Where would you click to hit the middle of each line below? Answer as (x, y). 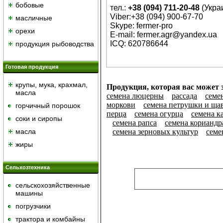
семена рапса (135, 123)
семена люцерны (135, 96)
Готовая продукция (32, 67)
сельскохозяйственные (53, 185)
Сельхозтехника (28, 167)
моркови (121, 105)
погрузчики (33, 206)
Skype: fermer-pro (141, 26)
